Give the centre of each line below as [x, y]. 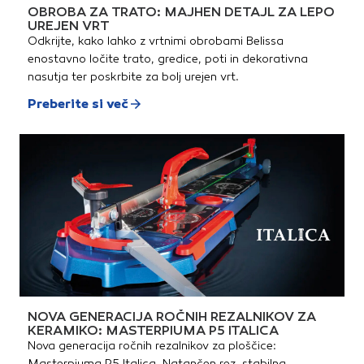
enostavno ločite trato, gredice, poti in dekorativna [168, 59]
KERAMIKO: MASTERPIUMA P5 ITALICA [153, 331]
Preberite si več [78, 104]
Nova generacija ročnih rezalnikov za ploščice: [152, 346]
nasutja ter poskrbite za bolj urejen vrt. [133, 77]
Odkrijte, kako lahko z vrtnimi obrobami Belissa [156, 41]
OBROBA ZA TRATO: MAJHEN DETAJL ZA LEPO [181, 12]
